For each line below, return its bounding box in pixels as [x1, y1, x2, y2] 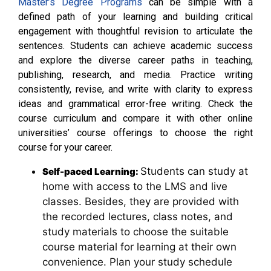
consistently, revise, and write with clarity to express [18, 83, 253, 96]
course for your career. [18, 142, 113, 154]
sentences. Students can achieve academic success [18, 40, 253, 52]
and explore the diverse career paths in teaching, [18, 54, 253, 67]
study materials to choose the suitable [42, 225, 229, 238]
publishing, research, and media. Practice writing [18, 69, 253, 81]
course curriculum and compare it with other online [18, 113, 253, 125]
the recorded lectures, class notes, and [42, 210, 233, 223]
